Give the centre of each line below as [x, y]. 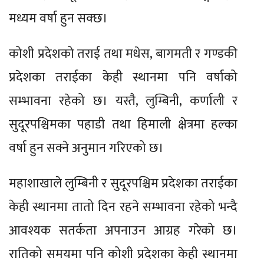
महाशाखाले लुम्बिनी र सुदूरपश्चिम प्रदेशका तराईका [123, 183]
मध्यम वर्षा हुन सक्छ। [58, 18]
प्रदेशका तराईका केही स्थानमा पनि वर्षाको [123, 77]
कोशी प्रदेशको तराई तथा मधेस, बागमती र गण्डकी [123, 54]
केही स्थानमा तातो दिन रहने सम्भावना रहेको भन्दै [123, 207]
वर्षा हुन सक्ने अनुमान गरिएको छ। [86, 148]
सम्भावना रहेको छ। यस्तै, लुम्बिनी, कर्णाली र [123, 101]
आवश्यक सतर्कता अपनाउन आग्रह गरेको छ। [123, 230]
